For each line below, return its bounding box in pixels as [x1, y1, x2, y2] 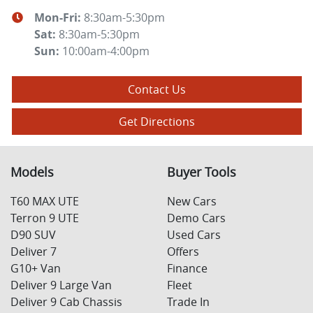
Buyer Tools [167, 163, 236, 180]
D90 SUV [10, 226, 56, 242]
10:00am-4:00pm [62, 43, 150, 59]
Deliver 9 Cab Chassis [10, 293, 122, 310]
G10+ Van [10, 260, 61, 276]
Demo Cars [167, 210, 226, 226]
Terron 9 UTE [10, 210, 79, 226]
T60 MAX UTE [10, 193, 79, 209]
